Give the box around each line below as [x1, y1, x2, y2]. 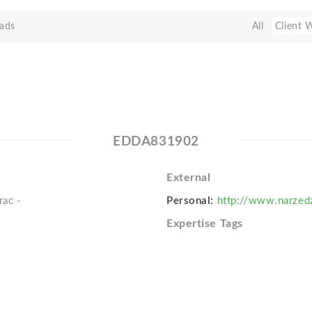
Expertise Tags [166, 218, 243, 229]
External [166, 172, 211, 183]
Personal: [166, 196, 214, 206]
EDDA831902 [113, 135, 199, 148]
